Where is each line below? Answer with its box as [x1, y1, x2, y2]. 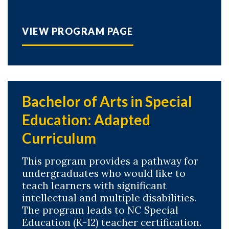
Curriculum [22, 129, 96, 147]
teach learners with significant [22, 179, 167, 192]
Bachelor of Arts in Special [22, 93, 192, 110]
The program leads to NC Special [22, 204, 178, 216]
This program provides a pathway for [22, 155, 198, 167]
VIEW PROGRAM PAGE [22, 26, 134, 37]
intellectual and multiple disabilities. [22, 192, 196, 204]
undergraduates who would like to [22, 167, 186, 179]
